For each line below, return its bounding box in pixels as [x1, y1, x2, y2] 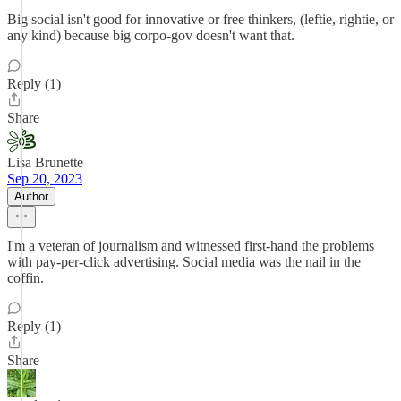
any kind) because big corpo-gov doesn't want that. [7, 28, 294, 43]
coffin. [7, 270, 44, 286]
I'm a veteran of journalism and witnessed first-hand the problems [7, 238, 374, 253]
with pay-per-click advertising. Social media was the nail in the [7, 254, 361, 269]
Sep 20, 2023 [7, 171, 82, 186]
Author [14, 190, 48, 203]
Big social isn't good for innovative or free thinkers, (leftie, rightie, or [7, 12, 394, 27]
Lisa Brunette [7, 155, 83, 170]
